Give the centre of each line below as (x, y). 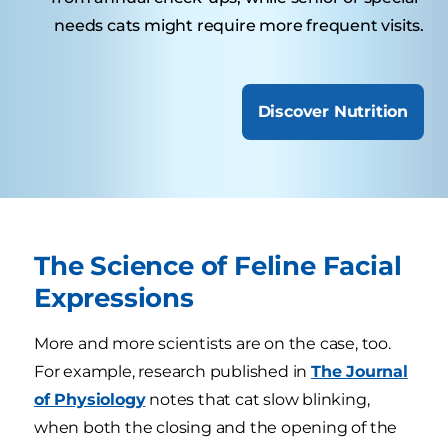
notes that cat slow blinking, (257, 399)
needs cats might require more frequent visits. (239, 25)
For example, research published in (173, 371)
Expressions (114, 297)
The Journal (359, 371)
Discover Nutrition (332, 111)
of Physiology (90, 399)
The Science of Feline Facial (218, 265)
